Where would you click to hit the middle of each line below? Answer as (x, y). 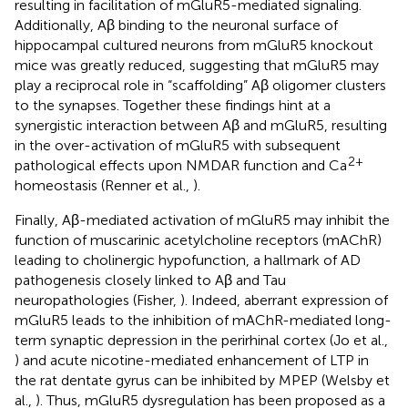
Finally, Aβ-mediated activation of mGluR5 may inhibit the (202, 220)
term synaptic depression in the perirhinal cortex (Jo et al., (201, 341)
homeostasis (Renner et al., (104, 186)
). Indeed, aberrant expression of (284, 301)
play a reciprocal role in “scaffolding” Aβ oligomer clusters (200, 86)
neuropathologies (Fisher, (97, 301)
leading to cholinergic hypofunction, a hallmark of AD (188, 260)
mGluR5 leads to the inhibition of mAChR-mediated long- (203, 321)
